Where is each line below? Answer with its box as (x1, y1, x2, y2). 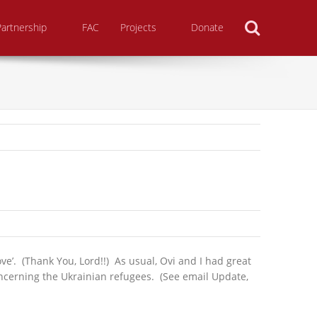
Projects (120, 21, 156, 35)
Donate (190, 21, 224, 35)
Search (259, 8, 311, 30)
